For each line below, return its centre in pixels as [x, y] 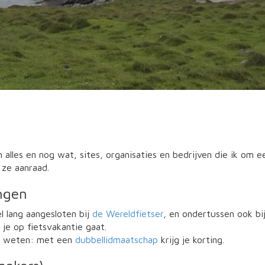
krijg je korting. [191, 240]
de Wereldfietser [128, 214]
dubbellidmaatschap [117, 240]
